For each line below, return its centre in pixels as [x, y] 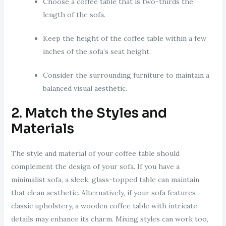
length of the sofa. [74, 15]
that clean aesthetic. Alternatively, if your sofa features [103, 193]
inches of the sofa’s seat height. [97, 52]
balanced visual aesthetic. [85, 89]
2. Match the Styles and [89, 114]
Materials [42, 129]
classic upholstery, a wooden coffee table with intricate [104, 206]
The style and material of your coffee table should [95, 154]
